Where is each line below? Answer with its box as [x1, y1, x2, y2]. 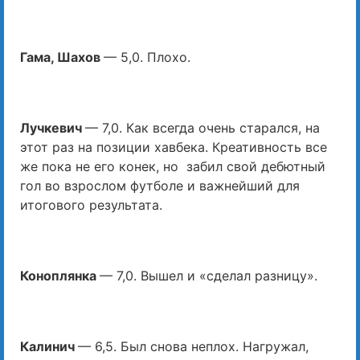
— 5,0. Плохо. [104, 48, 190, 65]
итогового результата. [20, 196, 162, 213]
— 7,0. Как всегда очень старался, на [85, 119, 320, 136]
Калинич [20, 337, 78, 354]
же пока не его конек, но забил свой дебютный [20, 157, 325, 174]
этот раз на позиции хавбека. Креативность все [20, 138, 327, 155]
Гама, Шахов [20, 48, 104, 65]
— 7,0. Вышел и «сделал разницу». [100, 267, 317, 284]
